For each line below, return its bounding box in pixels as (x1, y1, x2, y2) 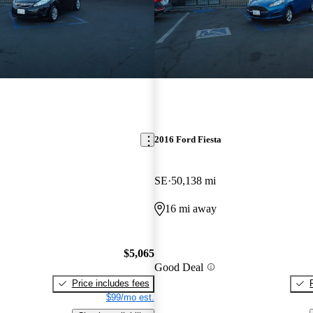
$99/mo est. (105, 291, 154, 303)
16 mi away (164, 203, 217, 215)
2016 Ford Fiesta (154, 134, 221, 145)
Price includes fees (71, 277, 150, 289)
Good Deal (154, 261, 203, 273)
